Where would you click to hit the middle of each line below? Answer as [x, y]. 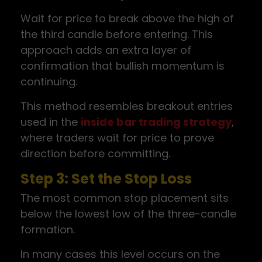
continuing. [49, 82]
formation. [48, 230]
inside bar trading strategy [156, 122]
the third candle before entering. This [117, 34]
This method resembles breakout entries [127, 106]
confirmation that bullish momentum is [123, 66]
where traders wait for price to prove [117, 138]
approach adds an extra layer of [106, 50]
